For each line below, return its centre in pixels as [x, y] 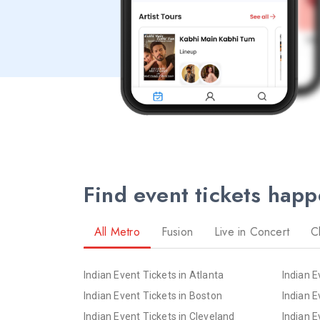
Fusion [177, 231]
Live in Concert [252, 231]
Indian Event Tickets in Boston [153, 295]
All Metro [117, 231]
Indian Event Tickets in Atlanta [154, 275]
